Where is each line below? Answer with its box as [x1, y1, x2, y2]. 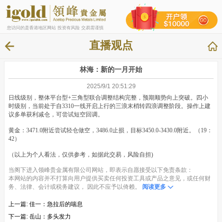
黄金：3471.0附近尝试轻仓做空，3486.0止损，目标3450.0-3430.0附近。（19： [8, 126, 213, 134]
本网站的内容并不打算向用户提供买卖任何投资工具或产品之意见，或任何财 [8, 175, 211, 182]
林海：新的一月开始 [80, 65, 142, 73]
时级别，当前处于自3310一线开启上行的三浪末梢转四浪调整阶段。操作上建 [8, 102, 211, 110]
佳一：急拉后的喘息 [29, 201, 83, 208]
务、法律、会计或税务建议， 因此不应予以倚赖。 [8, 183, 141, 191]
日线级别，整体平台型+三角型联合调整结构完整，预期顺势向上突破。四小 [8, 94, 208, 101]
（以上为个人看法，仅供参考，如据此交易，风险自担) [8, 151, 153, 158]
